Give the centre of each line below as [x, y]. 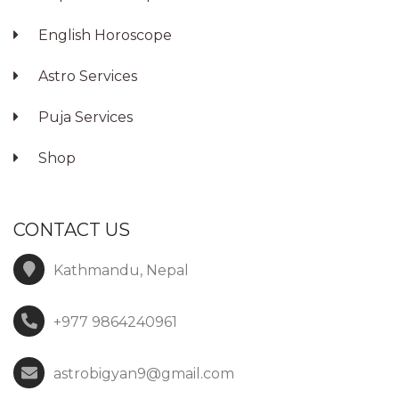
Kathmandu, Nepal [121, 271]
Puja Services [84, 118]
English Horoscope [103, 36]
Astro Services [86, 77]
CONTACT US [72, 230]
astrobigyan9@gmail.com [144, 374]
